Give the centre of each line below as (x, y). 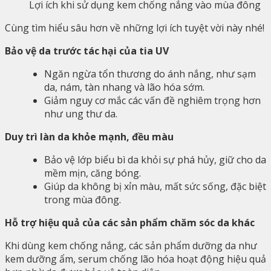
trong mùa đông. (83, 199)
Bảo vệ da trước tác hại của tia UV (87, 51)
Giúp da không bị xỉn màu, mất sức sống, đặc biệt (155, 186)
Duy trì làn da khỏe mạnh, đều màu (89, 136)
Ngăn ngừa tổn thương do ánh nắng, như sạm (150, 73)
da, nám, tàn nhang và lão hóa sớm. (124, 87)
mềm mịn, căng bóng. (93, 173)
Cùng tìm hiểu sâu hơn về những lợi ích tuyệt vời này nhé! (135, 28)
